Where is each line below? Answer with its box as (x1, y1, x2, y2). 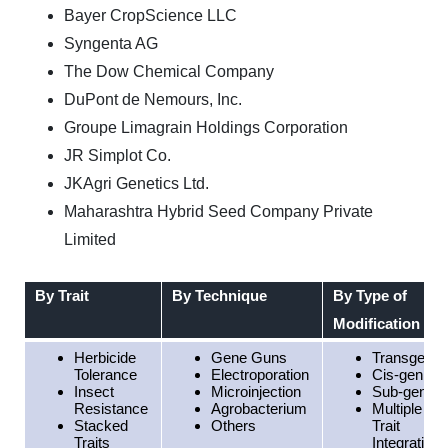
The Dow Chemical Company (64, 63, 274, 80)
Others (210, 417, 256, 434)
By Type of (332, 287, 407, 304)
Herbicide (73, 349, 136, 366)
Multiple (371, 400, 422, 417)
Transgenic (371, 349, 444, 366)
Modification (332, 315, 420, 332)
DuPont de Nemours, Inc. (64, 91, 242, 108)
